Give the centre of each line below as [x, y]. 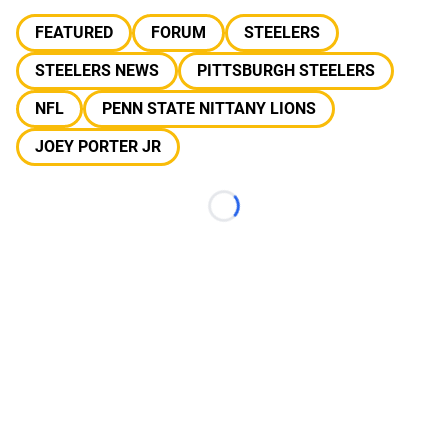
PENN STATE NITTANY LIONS [209, 108]
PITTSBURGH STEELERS [286, 70]
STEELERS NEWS [97, 70]
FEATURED [74, 32]
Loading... [257, 216]
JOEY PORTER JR [98, 146]
